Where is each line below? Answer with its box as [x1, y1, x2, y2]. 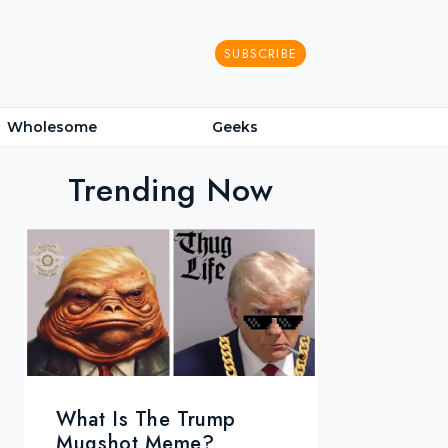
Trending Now [68, 167, 274, 214]
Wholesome [7, 117, 98, 136]
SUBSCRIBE [224, 43, 298, 63]
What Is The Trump [56, 405, 236, 435]
